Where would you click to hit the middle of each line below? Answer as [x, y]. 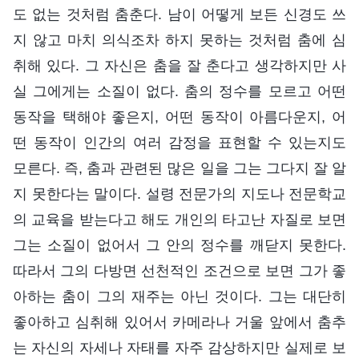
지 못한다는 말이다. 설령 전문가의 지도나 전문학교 [179, 194]
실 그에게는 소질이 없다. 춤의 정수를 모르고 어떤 [179, 92]
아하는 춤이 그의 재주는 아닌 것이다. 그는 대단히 [179, 297]
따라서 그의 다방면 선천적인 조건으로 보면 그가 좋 [179, 271]
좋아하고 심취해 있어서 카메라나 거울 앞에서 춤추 [179, 323]
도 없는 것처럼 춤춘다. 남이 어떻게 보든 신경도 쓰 [179, 15]
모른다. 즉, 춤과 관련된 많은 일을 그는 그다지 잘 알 [179, 169]
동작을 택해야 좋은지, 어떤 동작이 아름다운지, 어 [179, 117]
